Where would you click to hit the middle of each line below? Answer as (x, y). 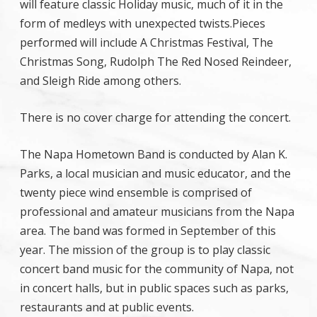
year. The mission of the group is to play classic (145, 250)
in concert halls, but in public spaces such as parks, (154, 288)
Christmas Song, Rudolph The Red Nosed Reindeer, (156, 62)
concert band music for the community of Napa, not (157, 269)
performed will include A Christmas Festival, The (146, 42)
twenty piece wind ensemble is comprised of (136, 192)
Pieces (249, 23)
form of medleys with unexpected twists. (126, 23)
